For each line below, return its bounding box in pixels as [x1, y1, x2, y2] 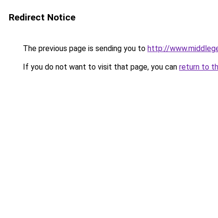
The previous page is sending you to [21, 44, 147, 53]
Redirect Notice [9, 12, 75, 23]
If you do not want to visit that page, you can [21, 62, 179, 72]
